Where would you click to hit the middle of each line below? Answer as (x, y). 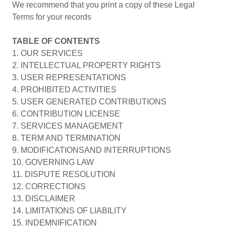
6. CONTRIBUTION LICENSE (66, 114)
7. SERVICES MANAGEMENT (68, 126)
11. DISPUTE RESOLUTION (64, 174)
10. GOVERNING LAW (53, 162)
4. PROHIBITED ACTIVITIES (64, 90)
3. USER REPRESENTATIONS (69, 77)
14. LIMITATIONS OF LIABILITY (69, 211)
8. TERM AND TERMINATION (66, 138)
